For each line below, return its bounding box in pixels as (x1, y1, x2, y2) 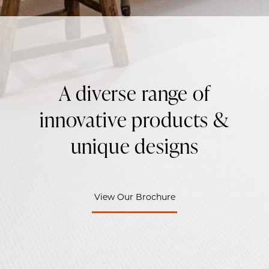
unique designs (70, 131, 199, 160)
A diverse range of (59, 78, 210, 107)
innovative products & (40, 104, 229, 133)
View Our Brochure (94, 193, 175, 203)
